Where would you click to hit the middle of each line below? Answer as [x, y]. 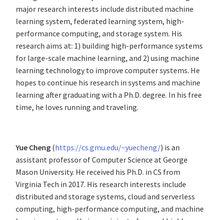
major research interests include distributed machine [105, 9]
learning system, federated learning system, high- [100, 21]
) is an [170, 147]
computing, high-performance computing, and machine [110, 208]
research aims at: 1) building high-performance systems [109, 45]
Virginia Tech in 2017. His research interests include [101, 184]
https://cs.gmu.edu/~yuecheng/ [108, 147]
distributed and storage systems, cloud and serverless [105, 196]
